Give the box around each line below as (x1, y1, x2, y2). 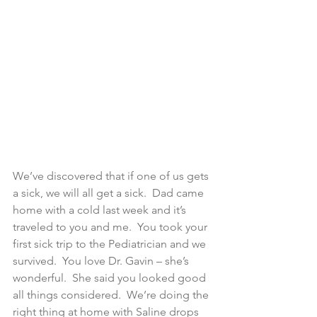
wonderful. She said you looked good (13, 271, 209, 285)
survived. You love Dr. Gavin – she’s (13, 254, 192, 268)
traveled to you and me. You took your (13, 220, 210, 234)
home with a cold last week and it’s (13, 203, 189, 217)
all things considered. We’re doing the (13, 288, 212, 302)
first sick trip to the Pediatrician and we (13, 237, 209, 251)
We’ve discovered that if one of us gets (13, 169, 212, 183)
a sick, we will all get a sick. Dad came (13, 186, 207, 200)
